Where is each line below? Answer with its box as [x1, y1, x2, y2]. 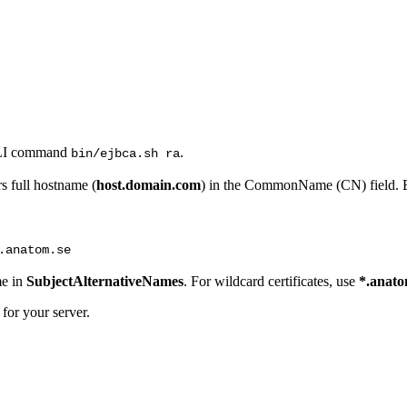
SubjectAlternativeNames [26, 273, 184, 290]
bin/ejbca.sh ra [71, 146, 180, 162]
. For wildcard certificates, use [184, 273, 359, 290]
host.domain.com [96, 177, 201, 194]
